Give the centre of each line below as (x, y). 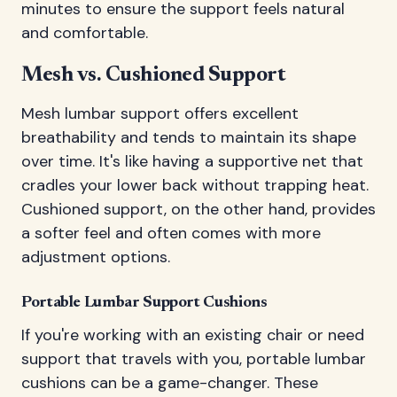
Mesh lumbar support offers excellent (160, 113)
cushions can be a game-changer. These (170, 382)
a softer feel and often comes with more (171, 233)
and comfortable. (85, 32)
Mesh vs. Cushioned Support (154, 75)
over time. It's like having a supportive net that (192, 161)
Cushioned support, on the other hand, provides (198, 209)
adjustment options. (96, 257)
